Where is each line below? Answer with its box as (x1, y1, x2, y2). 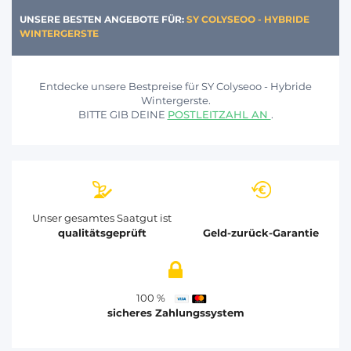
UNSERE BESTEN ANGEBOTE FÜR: (20, 13, 186, 25)
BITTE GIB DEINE (78, 107, 168, 121)
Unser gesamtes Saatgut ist (32, 211, 172, 224)
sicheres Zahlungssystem (107, 306, 244, 319)
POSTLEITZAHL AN (167, 107, 271, 121)
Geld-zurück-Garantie (203, 226, 319, 239)
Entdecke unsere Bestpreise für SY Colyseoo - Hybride (39, 79, 312, 92)
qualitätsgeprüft (57, 226, 147, 239)
